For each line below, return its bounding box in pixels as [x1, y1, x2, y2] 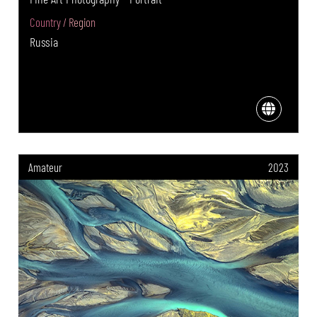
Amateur [28, 160, 63, 175]
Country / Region [30, 15, 96, 30]
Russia [30, 34, 59, 50]
